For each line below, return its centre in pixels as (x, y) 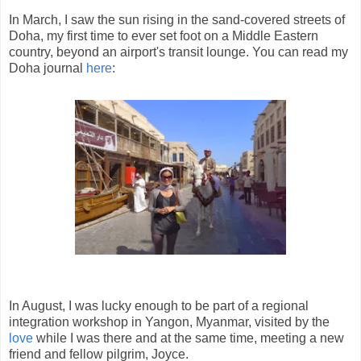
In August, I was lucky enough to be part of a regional (159, 305)
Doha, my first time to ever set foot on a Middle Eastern (164, 35)
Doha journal (48, 68)
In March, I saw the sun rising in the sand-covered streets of (177, 19)
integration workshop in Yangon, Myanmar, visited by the (169, 322)
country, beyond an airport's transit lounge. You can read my (178, 52)
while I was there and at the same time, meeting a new (189, 338)
